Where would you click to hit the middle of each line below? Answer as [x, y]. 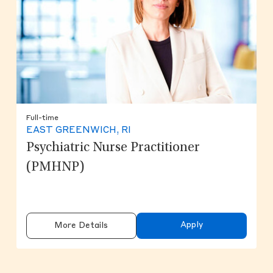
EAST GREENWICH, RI [78, 131]
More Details [81, 226]
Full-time [42, 119]
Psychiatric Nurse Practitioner [113, 148]
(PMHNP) [55, 168]
